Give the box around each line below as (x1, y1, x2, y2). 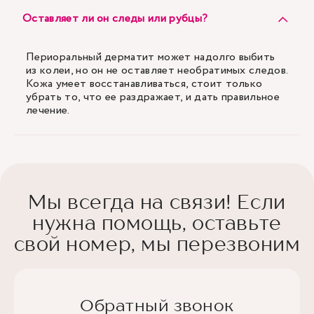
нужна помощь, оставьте (32, 211, 282, 234)
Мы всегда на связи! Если (28, 190, 286, 213)
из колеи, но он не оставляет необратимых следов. (26, 62, 288, 78)
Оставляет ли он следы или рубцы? (22, 11, 208, 27)
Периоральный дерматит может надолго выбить (26, 49, 275, 65)
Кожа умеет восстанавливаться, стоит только (26, 76, 263, 92)
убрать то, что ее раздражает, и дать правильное (26, 89, 280, 105)
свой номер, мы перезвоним (13, 232, 301, 255)
